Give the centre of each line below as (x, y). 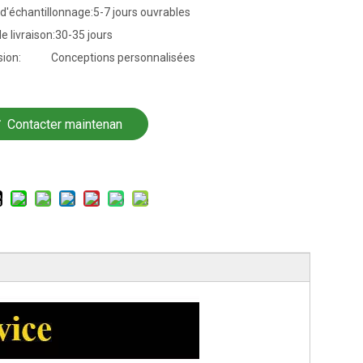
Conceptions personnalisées (123, 58)
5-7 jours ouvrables (141, 13)
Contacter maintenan (64, 125)
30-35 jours (83, 35)
